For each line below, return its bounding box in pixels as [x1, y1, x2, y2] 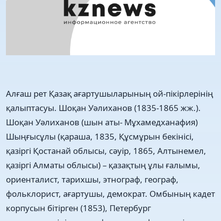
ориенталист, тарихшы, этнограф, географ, [6, 173, 179, 185]
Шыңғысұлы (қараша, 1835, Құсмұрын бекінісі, [6, 130, 194, 142]
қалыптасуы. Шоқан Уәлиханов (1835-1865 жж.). [6, 102, 201, 113]
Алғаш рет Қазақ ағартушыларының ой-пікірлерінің [6, 87, 213, 99]
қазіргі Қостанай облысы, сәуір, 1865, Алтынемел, [6, 145, 206, 156]
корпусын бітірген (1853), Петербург [6, 202, 151, 214]
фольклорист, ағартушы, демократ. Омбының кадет [6, 187, 215, 199]
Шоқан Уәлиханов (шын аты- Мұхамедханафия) [6, 116, 198, 128]
